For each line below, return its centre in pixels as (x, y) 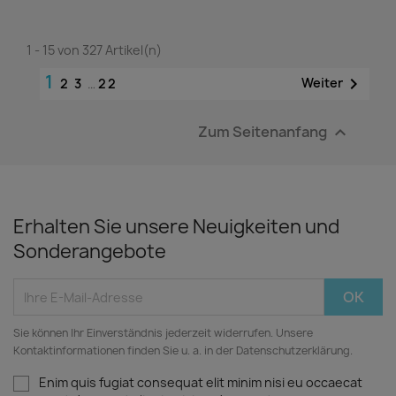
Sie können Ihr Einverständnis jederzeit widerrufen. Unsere (163, 333)
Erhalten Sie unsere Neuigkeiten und (176, 227)
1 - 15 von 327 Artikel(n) (94, 50)
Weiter (322, 82)
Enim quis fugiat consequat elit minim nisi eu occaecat (201, 382)
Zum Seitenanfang (264, 131)
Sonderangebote (90, 251)
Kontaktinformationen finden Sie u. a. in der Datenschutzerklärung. (183, 350)
